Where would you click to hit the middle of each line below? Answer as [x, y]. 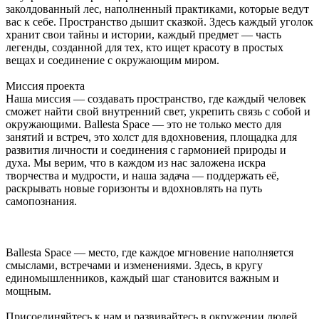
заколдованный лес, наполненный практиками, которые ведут [157, 9]
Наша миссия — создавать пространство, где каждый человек [156, 99]
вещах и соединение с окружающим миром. [113, 61]
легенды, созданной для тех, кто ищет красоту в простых [145, 48]
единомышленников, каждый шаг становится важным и [142, 278]
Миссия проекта [45, 86]
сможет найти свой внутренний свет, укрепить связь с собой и [158, 112]
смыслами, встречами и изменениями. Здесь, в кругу [134, 266]
